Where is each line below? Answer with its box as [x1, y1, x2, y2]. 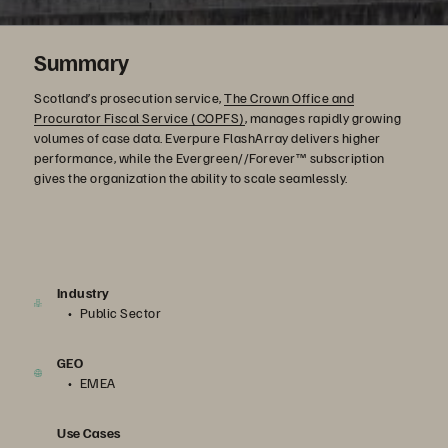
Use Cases [57, 424, 121, 441]
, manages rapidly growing [244, 109, 401, 126]
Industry [56, 284, 110, 301]
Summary [34, 47, 129, 76]
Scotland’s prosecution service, [34, 89, 224, 106]
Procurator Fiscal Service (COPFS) [34, 109, 245, 126]
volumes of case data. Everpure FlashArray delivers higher [34, 129, 381, 146]
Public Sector [79, 304, 162, 321]
